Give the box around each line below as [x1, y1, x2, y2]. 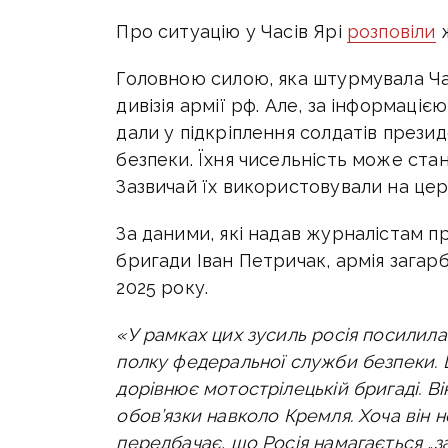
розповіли [346, 21, 436, 43]
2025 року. [116, 277, 209, 299]
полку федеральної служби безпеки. [116, 351, 443, 373]
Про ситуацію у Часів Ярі [116, 21, 347, 43]
